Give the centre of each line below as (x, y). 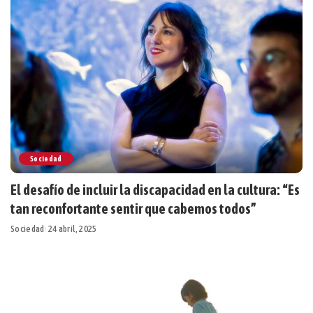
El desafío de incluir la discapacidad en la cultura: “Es (155, 190)
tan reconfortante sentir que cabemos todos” (133, 209)
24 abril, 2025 (72, 229)
